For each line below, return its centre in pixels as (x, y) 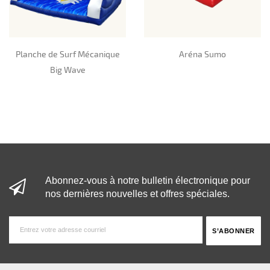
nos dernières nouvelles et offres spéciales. (137, 194)
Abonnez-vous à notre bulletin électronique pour (148, 181)
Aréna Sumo (202, 54)
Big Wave (67, 70)
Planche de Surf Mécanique (67, 54)
